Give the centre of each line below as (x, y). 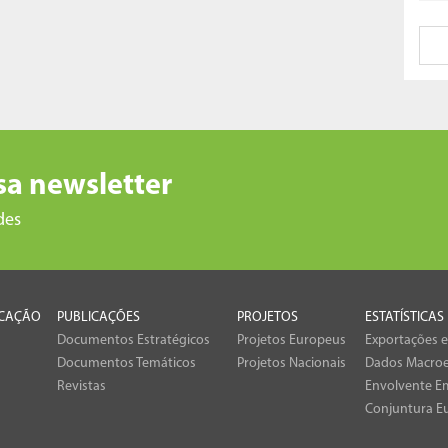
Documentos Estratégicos (133, 340)
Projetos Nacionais (291, 363)
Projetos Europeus (291, 340)
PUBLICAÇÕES (98, 317)
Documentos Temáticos (126, 363)
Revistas (81, 386)
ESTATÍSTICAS (404, 317)
